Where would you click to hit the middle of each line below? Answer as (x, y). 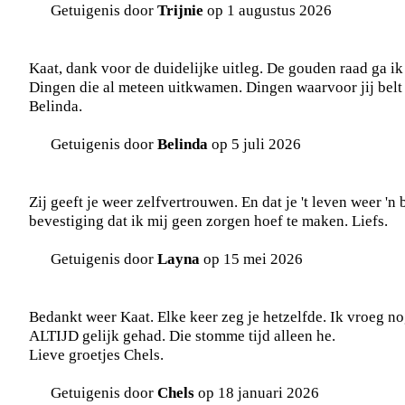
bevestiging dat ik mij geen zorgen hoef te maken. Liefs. (208, 221)
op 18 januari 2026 (257, 393)
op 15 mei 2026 (251, 259)
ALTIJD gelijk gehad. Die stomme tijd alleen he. (182, 336)
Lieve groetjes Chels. (96, 355)
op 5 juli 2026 (254, 144)
